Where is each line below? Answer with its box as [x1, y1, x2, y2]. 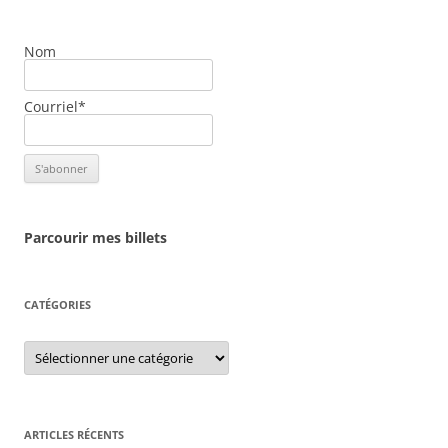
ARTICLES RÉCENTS [24, 426, 124, 442]
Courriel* [24, 96, 86, 116]
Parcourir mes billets [24, 227, 167, 247]
